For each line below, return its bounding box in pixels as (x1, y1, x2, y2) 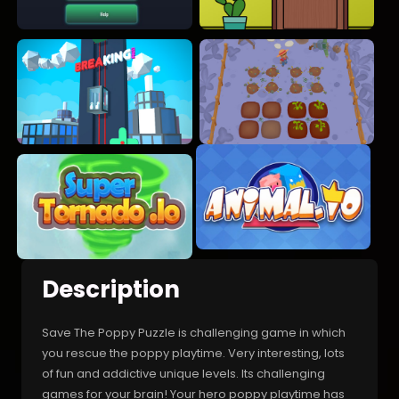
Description (42, 273, 180, 305)
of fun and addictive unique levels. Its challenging (42, 364, 325, 382)
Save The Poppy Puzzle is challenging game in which (42, 323, 346, 341)
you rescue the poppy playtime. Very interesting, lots (42, 344, 345, 362)
